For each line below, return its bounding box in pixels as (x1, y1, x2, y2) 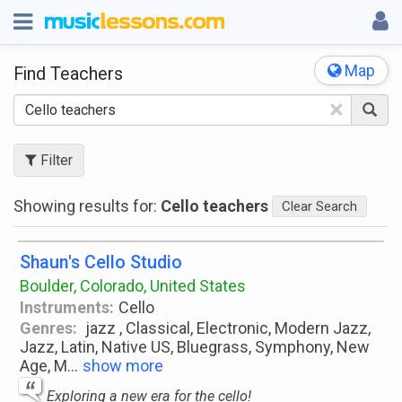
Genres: (20, 319, 77, 337)
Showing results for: (13, 197, 161, 215)
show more (83, 356, 163, 375)
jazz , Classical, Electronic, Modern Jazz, (82, 319, 371, 337)
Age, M (20, 356, 67, 375)
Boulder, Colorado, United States (20, 276, 246, 295)
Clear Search (282, 198, 357, 214)
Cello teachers (161, 197, 268, 215)
